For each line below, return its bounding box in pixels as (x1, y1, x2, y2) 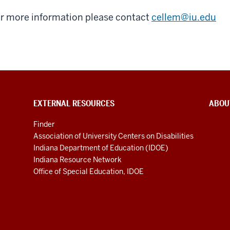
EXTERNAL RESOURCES (33, 98, 115, 109)
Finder (33, 120, 55, 129)
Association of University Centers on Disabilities (33, 131, 194, 141)
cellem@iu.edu (151, 11, 216, 24)
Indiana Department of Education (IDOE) (33, 143, 169, 153)
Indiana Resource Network (33, 155, 122, 165)
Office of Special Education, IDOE (33, 167, 144, 177)
